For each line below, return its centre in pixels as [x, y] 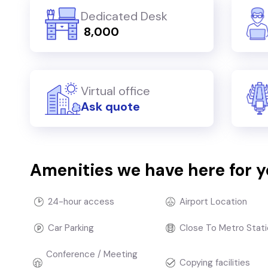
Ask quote [110, 106]
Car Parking [71, 228]
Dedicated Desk [124, 16]
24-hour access [81, 202]
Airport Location [213, 202]
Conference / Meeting [92, 254]
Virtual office [115, 91]
